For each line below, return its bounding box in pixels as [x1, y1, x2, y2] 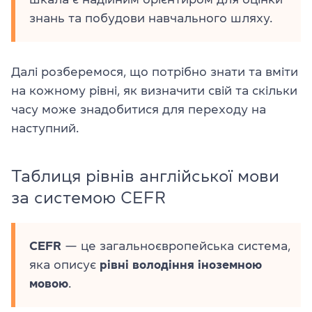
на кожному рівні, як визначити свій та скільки [11, 84, 297, 97]
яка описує [29, 258, 100, 271]
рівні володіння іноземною [100, 258, 262, 271]
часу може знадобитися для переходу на [11, 103, 266, 116]
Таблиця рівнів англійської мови [11, 168, 279, 185]
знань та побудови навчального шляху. [29, 12, 272, 24]
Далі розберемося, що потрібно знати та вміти [11, 65, 298, 78]
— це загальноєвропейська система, [61, 240, 290, 252]
